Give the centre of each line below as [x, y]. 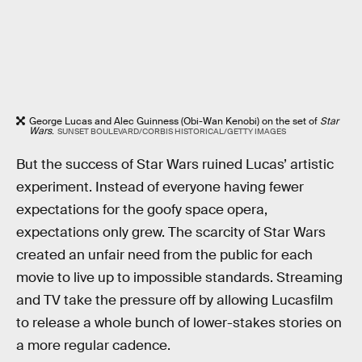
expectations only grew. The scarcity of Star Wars [171, 232]
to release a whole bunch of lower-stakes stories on [179, 322]
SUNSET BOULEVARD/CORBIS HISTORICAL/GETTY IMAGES [171, 132]
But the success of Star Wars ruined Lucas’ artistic [175, 164]
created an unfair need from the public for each [164, 255]
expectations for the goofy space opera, [142, 209]
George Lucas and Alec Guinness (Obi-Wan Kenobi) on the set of [175, 122]
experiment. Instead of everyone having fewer [160, 187]
